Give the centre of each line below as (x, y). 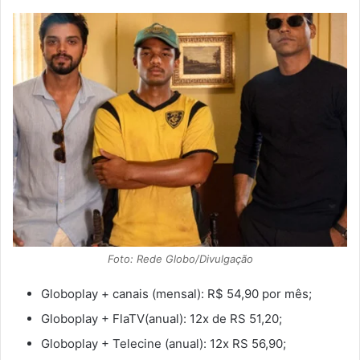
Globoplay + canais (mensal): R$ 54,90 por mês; (176, 294)
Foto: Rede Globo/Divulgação (180, 259)
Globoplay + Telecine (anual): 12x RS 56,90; (164, 344)
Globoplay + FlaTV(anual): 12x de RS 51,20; (162, 319)
